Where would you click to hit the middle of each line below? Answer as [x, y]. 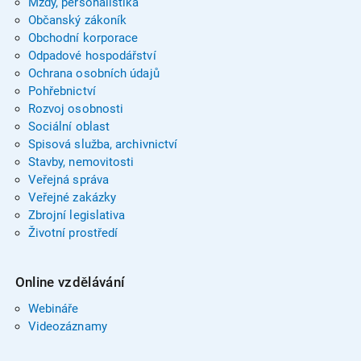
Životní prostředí [73, 233]
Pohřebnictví [62, 91]
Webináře [53, 308]
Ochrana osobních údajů [93, 73]
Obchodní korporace [83, 38]
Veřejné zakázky [72, 197]
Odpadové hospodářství [92, 56]
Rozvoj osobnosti [76, 109]
